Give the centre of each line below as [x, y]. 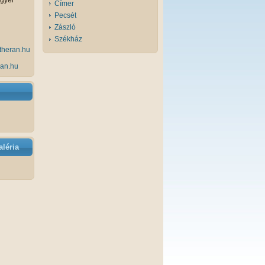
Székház [68, 39]
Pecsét [65, 15]
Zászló [65, 27]
